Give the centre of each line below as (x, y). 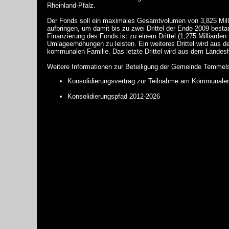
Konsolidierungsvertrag (101, 81)
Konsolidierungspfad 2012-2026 (114, 96)
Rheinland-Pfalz (70, 5)
